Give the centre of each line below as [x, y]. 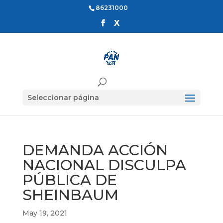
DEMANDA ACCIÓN [95, 150]
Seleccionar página [63, 97]
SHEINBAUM [70, 195]
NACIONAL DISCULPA [104, 165]
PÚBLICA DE [69, 180]
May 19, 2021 [45, 213]
